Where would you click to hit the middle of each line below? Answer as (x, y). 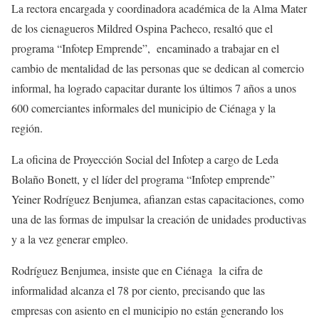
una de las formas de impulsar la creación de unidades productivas (159, 219)
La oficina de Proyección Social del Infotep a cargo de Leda (145, 159)
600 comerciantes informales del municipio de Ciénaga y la (143, 108)
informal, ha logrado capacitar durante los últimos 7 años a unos (154, 88)
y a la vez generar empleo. (70, 239)
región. (27, 128)
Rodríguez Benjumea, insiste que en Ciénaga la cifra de (137, 271)
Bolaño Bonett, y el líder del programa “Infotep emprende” (145, 179)
